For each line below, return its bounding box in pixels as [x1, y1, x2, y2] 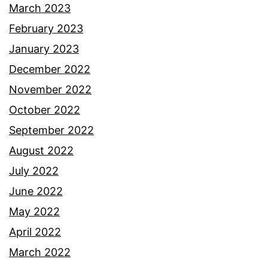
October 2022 [9, 103, 80, 117]
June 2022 [9, 185, 63, 198]
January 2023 [9, 42, 79, 56]
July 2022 [9, 165, 59, 178]
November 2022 [9, 83, 92, 96]
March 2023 [9, 2, 71, 15]
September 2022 [9, 124, 94, 137]
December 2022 [9, 63, 90, 76]
